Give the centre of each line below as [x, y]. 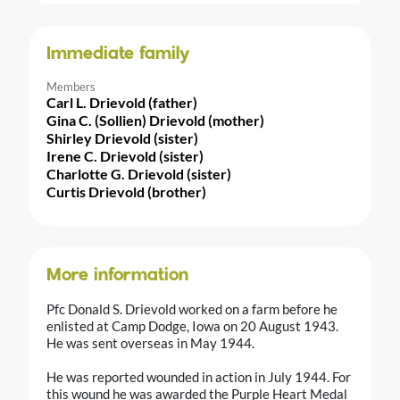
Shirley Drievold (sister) [122, 138]
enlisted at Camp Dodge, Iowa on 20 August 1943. [192, 326]
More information [117, 276]
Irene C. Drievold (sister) [125, 156]
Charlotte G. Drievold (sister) [139, 174]
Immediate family [118, 55]
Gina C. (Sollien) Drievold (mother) [155, 121]
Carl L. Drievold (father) [122, 103]
